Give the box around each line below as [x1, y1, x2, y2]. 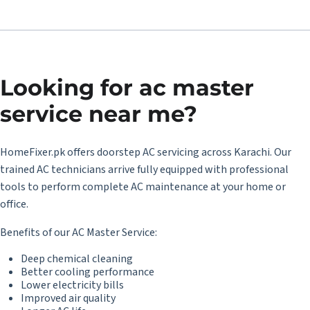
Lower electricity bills [21, 277, 124, 293]
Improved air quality [21, 291, 116, 306]
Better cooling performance [21, 264, 154, 280]
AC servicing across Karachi [143, 145, 270, 160]
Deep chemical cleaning [21, 251, 133, 266]
